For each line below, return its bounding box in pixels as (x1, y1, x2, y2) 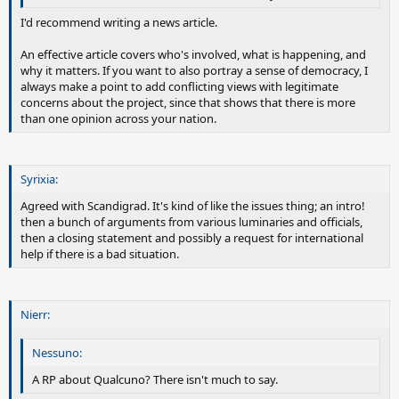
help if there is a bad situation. (20, 245, 179, 262)
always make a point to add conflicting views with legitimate (20, 77, 338, 94)
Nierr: (20, 305, 50, 322)
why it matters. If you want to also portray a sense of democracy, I (20, 61, 368, 78)
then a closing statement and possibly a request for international (20, 229, 363, 246)
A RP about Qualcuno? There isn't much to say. (32, 371, 278, 387)
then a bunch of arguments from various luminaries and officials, (20, 213, 362, 230)
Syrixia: (20, 170, 58, 187)
